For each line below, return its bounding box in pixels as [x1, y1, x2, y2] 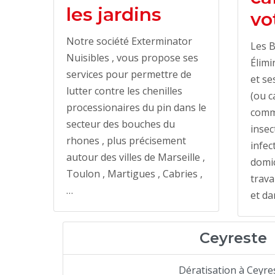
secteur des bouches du [66, 117, 175, 131]
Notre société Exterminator [66, 34, 192, 48]
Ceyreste [199, 228, 267, 247]
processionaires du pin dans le [66, 101, 206, 114]
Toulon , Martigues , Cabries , [66, 167, 203, 180]
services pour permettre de [66, 68, 192, 81]
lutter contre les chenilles [66, 84, 182, 98]
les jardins [66, 3, 161, 26]
